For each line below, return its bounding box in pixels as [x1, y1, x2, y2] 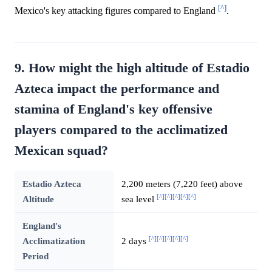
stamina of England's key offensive [15, 101, 212, 117]
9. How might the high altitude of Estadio [15, 60, 250, 75]
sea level [121, 193, 157, 204]
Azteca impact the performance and [15, 81, 219, 96]
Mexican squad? [15, 143, 108, 158]
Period [22, 250, 49, 261]
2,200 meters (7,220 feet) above [121, 178, 243, 189]
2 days [121, 235, 149, 246]
